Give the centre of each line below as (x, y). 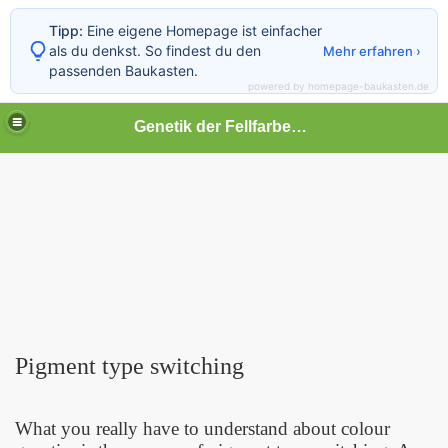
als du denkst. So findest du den (155, 50)
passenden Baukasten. (123, 70)
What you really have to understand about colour (202, 428)
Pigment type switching (129, 366)
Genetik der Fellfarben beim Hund (299, 126)
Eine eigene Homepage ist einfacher (202, 30)
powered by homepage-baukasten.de (338, 86)
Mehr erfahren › (372, 51)
